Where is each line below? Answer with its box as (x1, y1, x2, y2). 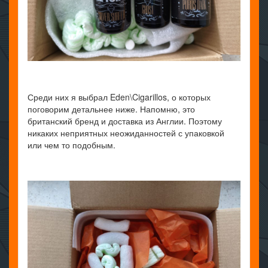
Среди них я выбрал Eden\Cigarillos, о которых (28, 91, 211, 103)
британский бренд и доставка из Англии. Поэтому (28, 115, 222, 127)
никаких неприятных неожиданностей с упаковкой (28, 127, 224, 139)
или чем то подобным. (28, 139, 115, 151)
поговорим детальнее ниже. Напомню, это (28, 103, 195, 115)
